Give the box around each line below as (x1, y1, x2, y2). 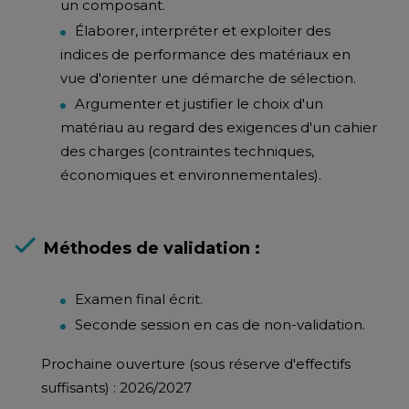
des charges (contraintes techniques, (60, 142, 314, 160)
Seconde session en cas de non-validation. (75, 316, 365, 333)
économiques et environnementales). (60, 166, 321, 184)
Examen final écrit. (75, 290, 203, 308)
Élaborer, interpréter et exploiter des (75, 22, 330, 39)
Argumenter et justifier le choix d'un (75, 95, 323, 112)
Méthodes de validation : (44, 238, 260, 258)
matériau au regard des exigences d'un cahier (60, 119, 377, 136)
